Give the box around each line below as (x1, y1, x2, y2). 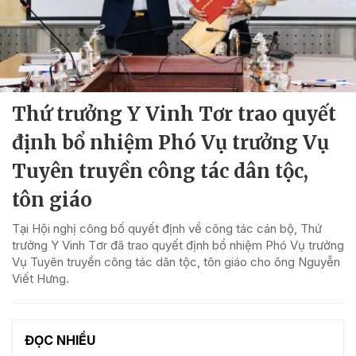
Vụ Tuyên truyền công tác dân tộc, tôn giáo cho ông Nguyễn (12, 253, 340, 269)
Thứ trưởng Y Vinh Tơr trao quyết (12, 101, 336, 126)
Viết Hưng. (12, 270, 69, 286)
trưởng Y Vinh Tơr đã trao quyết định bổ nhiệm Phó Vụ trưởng (12, 237, 344, 253)
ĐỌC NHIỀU (25, 331, 95, 348)
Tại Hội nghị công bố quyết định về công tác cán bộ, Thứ (12, 220, 322, 236)
